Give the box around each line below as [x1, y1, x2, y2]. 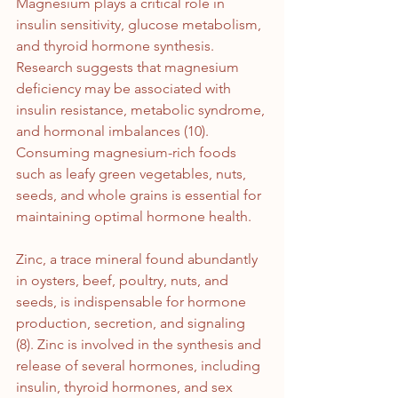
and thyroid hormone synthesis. [16, 37, 218, 55]
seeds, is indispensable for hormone [16, 293, 250, 311]
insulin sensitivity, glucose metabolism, [16, 16, 265, 34]
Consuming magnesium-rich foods [16, 144, 240, 162]
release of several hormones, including [16, 357, 264, 375]
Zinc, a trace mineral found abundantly [16, 251, 261, 268]
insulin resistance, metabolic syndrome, [16, 101, 268, 119]
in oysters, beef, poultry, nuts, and [16, 272, 232, 290]
